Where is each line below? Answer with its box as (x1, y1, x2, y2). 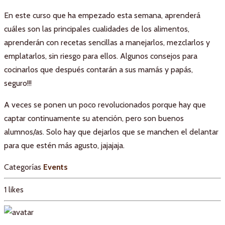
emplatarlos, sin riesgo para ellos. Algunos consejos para (4, 51, 197, 61)
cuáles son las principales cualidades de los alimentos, (4, 24, 189, 34)
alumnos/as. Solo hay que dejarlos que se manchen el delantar (4, 127, 218, 137)
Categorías (4, 162, 41, 172)
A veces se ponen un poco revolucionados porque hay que (4, 100, 206, 110)
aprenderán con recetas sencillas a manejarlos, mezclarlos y (4, 38, 210, 48)
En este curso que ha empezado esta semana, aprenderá (4, 11, 200, 21)
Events (43, 162, 68, 172)
